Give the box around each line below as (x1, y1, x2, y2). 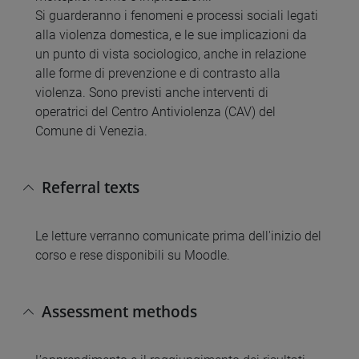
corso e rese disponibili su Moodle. (35, 247, 230, 263)
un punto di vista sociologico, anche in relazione (35, 46, 306, 62)
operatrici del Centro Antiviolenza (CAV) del (35, 103, 276, 119)
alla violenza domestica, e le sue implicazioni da (35, 26, 307, 42)
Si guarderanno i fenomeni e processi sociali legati (35, 7, 318, 23)
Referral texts (42, 176, 139, 199)
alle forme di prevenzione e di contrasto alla (35, 65, 280, 81)
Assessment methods (42, 301, 197, 323)
